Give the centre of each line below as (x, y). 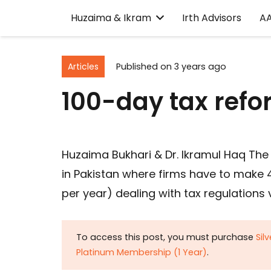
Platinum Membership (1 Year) (142, 253)
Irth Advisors (212, 18)
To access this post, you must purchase (166, 237)
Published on (145, 66)
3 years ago (200, 66)
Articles (83, 66)
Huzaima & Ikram (111, 18)
